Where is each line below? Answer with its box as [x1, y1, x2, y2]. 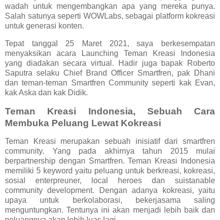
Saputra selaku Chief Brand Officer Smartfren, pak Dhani [5, 68, 215, 77]
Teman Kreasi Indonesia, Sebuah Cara [5, 106, 215, 116]
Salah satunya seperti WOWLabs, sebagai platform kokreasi [5, 11, 215, 20]
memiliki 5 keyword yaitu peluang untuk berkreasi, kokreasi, [5, 166, 215, 175]
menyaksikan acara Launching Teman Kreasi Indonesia [5, 49, 215, 57]
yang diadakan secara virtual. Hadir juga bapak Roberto [5, 58, 215, 67]
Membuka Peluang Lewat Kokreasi [5, 117, 161, 128]
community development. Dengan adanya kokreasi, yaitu [5, 186, 215, 195]
